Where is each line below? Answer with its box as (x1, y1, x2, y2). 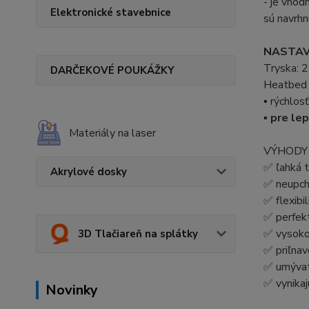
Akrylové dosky (50, 165, 127, 179)
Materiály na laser (69, 126, 156, 141)
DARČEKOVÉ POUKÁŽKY (50, 63, 175, 77)
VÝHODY (263, 143, 308, 159)
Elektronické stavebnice (50, 6, 171, 19)
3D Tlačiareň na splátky (78, 227, 198, 241)
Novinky (46, 281, 98, 299)
